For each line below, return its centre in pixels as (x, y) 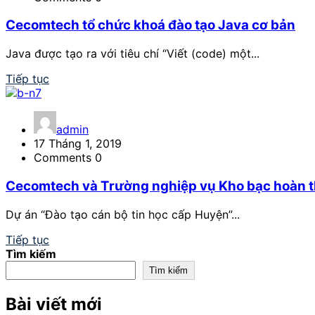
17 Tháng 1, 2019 (78, 144)
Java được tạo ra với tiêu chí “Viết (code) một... (133, 54)
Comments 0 (68, 158)
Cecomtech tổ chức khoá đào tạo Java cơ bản (150, 25)
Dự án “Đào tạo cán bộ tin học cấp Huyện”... (123, 214)
